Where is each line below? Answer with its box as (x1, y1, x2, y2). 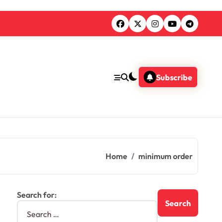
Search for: (17, 190, 57, 200)
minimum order (138, 151, 193, 162)
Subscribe (156, 72, 192, 82)
